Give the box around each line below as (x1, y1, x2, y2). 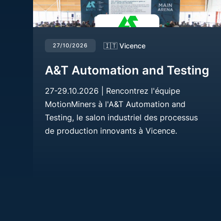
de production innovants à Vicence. (45, 125, 178, 136)
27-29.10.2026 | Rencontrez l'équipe (45, 85, 181, 96)
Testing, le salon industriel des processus (45, 112, 198, 122)
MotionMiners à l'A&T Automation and (45, 99, 186, 109)
